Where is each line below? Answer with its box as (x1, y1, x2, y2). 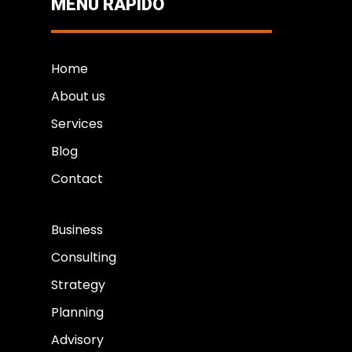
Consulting (50, 247, 116, 266)
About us (50, 86, 105, 105)
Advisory (50, 330, 104, 349)
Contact (50, 169, 103, 188)
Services (50, 114, 103, 133)
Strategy (50, 275, 105, 294)
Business (50, 220, 103, 239)
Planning (50, 302, 104, 321)
